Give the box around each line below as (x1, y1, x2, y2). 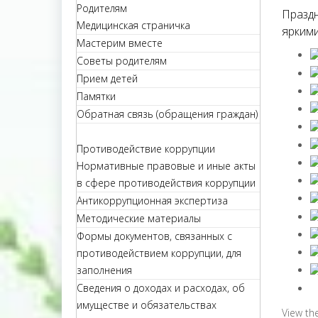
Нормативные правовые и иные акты (77, 159, 256, 172)
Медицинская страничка (77, 18, 190, 32)
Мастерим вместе (77, 36, 163, 50)
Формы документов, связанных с (77, 229, 232, 243)
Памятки (77, 89, 116, 103)
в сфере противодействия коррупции (77, 176, 256, 190)
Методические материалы (77, 212, 201, 225)
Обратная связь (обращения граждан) (77, 107, 258, 121)
